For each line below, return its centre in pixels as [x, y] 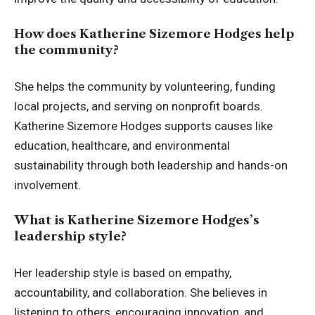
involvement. [47, 185]
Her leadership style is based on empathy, [123, 272]
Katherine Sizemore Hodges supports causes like [143, 126]
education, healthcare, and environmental [122, 145]
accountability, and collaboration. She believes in [141, 292]
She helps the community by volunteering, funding [145, 86]
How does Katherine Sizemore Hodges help [154, 34]
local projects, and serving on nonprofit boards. [139, 106]
